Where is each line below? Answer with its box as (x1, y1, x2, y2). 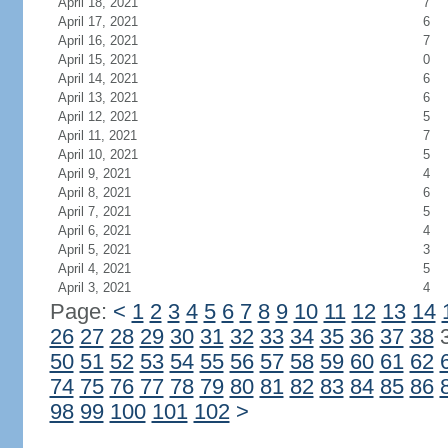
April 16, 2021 (57, 33, 138, 48)
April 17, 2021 (57, 14, 138, 29)
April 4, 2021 (57, 261, 131, 276)
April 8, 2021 (57, 185, 131, 200)
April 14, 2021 (57, 71, 138, 86)
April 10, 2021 (57, 147, 138, 162)
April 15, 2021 (57, 52, 138, 67)
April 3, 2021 (57, 280, 131, 295)
